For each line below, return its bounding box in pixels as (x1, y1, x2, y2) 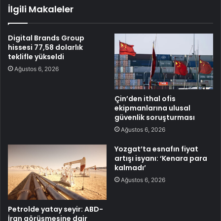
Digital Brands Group (8, 33, 84, 43)
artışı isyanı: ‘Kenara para (114, 153, 207, 163)
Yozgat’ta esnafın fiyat (114, 144, 198, 154)
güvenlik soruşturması (114, 112, 195, 122)
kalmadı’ (114, 162, 146, 173)
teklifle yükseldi (8, 51, 64, 62)
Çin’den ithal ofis (114, 93, 176, 104)
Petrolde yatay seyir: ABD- (8, 204, 103, 215)
